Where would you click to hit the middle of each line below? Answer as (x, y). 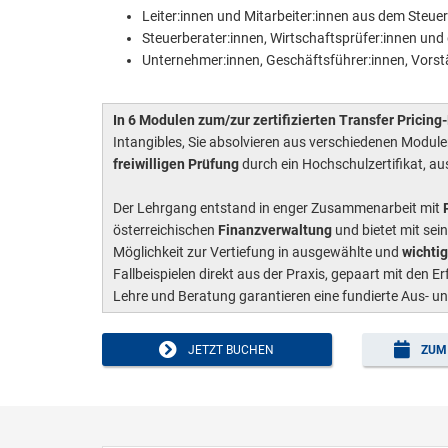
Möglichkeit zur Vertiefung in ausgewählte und (257, 252)
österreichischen (165, 230)
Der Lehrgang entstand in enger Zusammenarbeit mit (278, 208)
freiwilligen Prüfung (176, 164)
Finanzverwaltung (275, 230)
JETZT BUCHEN (228, 350)
